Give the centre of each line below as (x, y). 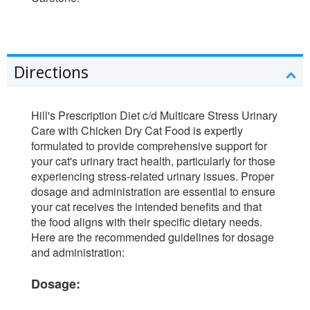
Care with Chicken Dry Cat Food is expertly (137, 131)
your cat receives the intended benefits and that (146, 207)
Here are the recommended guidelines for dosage (153, 237)
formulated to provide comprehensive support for (149, 146)
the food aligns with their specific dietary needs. (147, 222)
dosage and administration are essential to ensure (153, 192)
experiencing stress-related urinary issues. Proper (153, 176)
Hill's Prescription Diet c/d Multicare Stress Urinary (154, 116)
